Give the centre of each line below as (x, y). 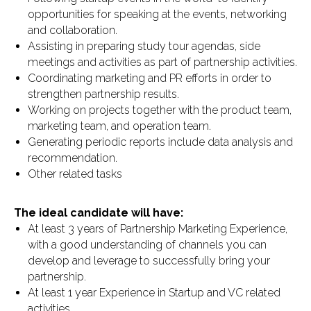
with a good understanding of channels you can (147, 245)
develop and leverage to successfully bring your (149, 261)
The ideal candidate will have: (99, 213)
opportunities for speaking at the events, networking (157, 14)
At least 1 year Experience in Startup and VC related (154, 293)
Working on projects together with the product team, (160, 110)
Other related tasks (75, 174)
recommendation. (73, 158)
